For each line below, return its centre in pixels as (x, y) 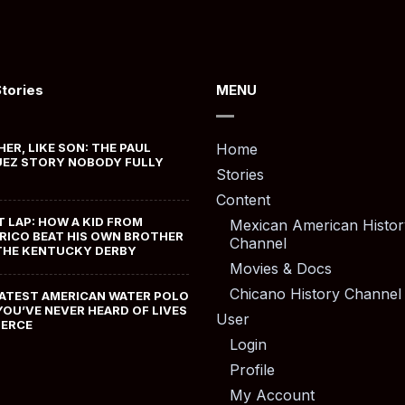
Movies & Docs (281, 269)
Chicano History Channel (316, 294)
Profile (252, 370)
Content (243, 200)
